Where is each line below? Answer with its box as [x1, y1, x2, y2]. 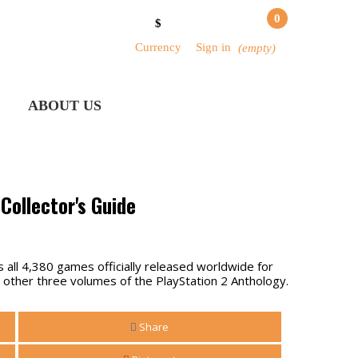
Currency [135, 41, 181, 54]
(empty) [238, 42, 276, 54]
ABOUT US [27, 97, 101, 113]
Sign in [196, 41, 231, 54]
